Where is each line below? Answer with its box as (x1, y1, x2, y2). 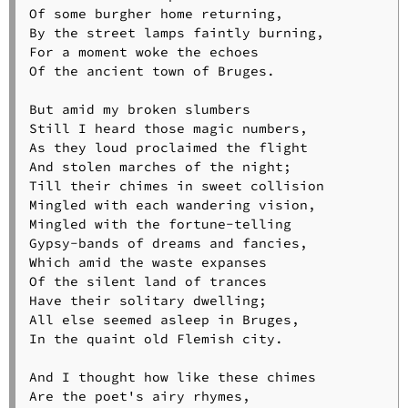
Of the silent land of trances (28, 273, 267, 291)
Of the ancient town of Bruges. (28, 63, 275, 80)
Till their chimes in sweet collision (28, 178, 324, 195)
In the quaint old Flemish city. (28, 331, 283, 348)
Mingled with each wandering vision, (28, 197, 316, 214)
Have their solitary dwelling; (28, 292, 267, 310)
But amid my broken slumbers (28, 101, 250, 118)
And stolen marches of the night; (28, 158, 291, 176)
